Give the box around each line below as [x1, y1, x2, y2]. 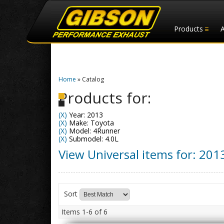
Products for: [58, 87, 151, 108]
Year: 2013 [67, 110, 103, 119]
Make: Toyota [67, 118, 114, 127]
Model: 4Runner [67, 126, 120, 135]
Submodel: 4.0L [67, 134, 118, 143]
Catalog [82, 75, 104, 83]
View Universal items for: [58, 146, 199, 162]
